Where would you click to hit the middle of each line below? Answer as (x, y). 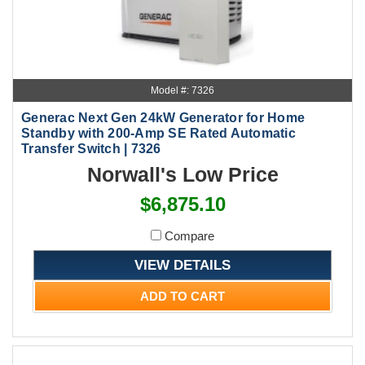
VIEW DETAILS (182, 265)
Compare (188, 236)
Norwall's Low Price (182, 175)
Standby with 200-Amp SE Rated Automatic (158, 134)
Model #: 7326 (182, 91)
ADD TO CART (182, 297)
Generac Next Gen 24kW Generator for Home (163, 118)
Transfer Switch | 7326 (91, 149)
